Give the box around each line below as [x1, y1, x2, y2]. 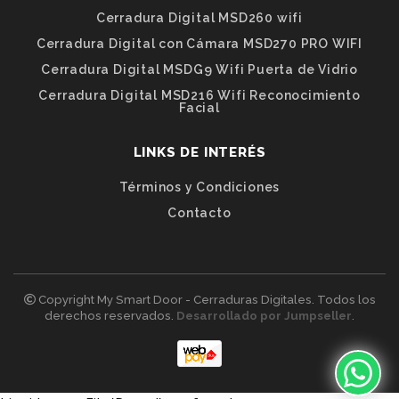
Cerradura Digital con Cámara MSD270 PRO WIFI [36, 37, 363, 52]
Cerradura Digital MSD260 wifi [95, 11, 304, 26]
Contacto [167, 206, 232, 221]
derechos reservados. [45, 309, 176, 323]
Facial [179, 101, 220, 116]
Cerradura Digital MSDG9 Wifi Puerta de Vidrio [41, 62, 358, 77]
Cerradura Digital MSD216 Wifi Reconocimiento [38, 88, 361, 103]
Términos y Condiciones [118, 180, 281, 195]
